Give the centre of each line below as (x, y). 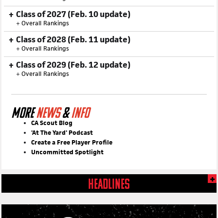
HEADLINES (109, 205)
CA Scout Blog (52, 142)
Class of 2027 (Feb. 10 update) (73, 34)
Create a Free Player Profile (72, 162)
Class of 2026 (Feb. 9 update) (71, 8)
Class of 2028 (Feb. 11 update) (73, 59)
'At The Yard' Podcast (62, 152)
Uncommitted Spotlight (67, 172)
